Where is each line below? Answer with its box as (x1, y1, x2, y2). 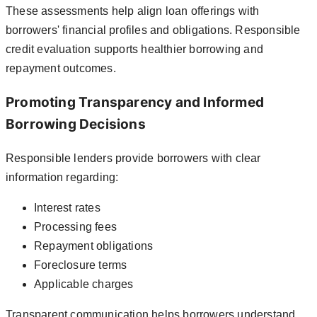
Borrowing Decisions (6, 115, 146, 132)
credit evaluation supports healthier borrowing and (6, 43, 264, 56)
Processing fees (34, 220, 117, 233)
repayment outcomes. (6, 62, 116, 75)
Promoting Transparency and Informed (6, 93, 265, 110)
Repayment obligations (34, 239, 154, 252)
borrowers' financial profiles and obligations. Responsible (6, 24, 301, 37)
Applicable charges (34, 277, 134, 290)
